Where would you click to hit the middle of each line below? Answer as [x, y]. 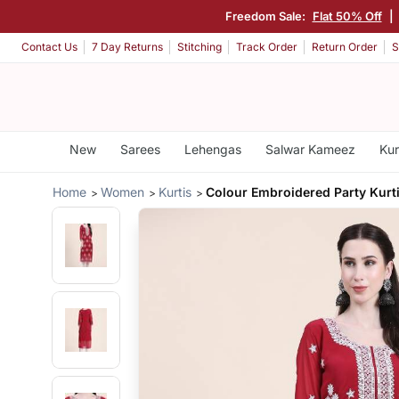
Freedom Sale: [266, 16]
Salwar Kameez [310, 149]
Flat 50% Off [347, 16]
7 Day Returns [127, 47]
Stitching [199, 47]
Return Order [345, 47]
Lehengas [212, 149]
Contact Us [49, 47]
